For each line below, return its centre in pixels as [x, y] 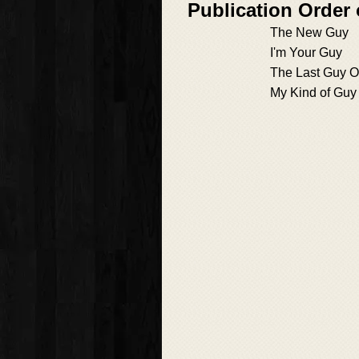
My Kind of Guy [313, 93]
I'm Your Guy [306, 52]
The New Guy [309, 32]
